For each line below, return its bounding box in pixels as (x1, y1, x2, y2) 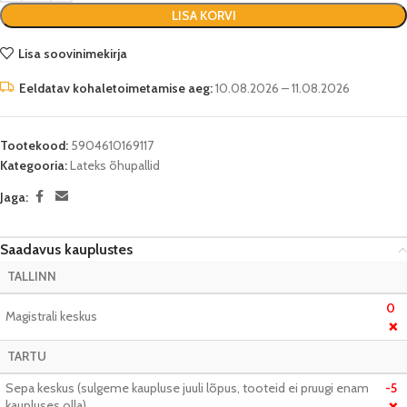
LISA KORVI (171, 7, 236, 24)
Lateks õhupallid (70, 157, 160, 174)
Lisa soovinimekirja (17, 45, 127, 62)
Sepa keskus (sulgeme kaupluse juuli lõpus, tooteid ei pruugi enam (5, 380, 369, 396)
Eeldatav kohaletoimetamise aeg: (19, 80, 213, 96)
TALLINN (7, 268, 56, 284)
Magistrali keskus (5, 308, 97, 324)
